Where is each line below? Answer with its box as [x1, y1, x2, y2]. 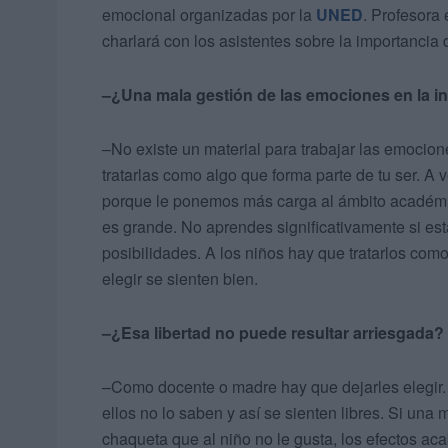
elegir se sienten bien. [102, 267, 258, 291]
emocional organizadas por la [102, 3, 316, 27]
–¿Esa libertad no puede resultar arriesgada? [102, 321, 444, 345]
